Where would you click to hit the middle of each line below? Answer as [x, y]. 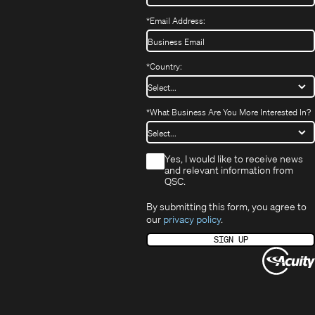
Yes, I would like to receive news [234, 158]
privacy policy [192, 219]
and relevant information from [229, 169]
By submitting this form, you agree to [226, 206]
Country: [166, 66]
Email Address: [178, 20]
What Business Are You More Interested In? [230, 112]
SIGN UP [231, 239]
